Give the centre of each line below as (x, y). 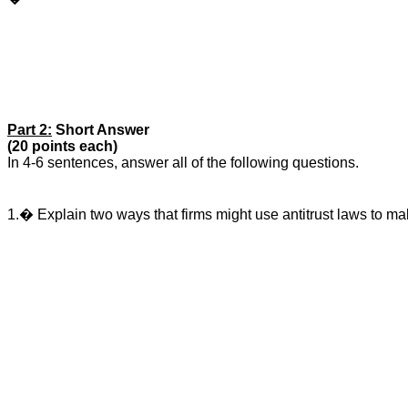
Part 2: (30, 130)
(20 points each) (62, 147)
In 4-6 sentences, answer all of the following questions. (183, 163)
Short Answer (101, 130)
